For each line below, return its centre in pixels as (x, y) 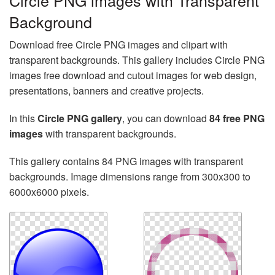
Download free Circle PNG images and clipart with (118, 45)
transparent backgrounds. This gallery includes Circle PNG (137, 60)
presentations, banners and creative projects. (107, 91)
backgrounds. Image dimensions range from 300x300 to (130, 176)
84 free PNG (237, 118)
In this (23, 118)
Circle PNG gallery (80, 118)
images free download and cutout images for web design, (133, 75)
